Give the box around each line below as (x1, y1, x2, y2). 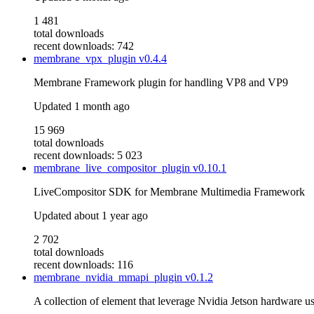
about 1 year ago (74, 210, 148, 222)
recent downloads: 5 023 (34, 149, 142, 162)
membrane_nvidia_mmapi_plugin (34, 271, 185, 284)
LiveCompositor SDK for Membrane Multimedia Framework (34, 186, 305, 198)
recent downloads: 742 (34, 40, 134, 53)
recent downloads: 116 (34, 259, 133, 271)
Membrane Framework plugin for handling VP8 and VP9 (34, 76, 288, 89)
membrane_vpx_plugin (34, 53, 139, 65)
